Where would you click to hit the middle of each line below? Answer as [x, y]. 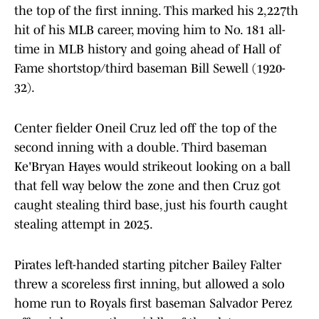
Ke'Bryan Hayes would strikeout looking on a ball [152, 167]
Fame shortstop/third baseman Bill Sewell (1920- [150, 69]
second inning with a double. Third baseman [141, 148]
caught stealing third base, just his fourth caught [151, 205]
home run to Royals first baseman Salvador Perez [153, 304]
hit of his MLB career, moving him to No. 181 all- [150, 30]
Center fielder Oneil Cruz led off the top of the [146, 129]
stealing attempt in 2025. [84, 225]
